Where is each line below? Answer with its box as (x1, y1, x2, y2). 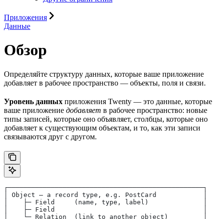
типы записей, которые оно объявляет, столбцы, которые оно (4, 114, 208, 123)
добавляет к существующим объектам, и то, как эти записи (4, 123, 200, 132)
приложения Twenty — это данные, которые (63, 97, 212, 106)
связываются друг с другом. (4, 132, 97, 141)
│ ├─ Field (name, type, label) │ (4, 198, 207, 206)
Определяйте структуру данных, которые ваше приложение (4, 69, 204, 78)
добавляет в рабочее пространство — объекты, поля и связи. (4, 78, 206, 87)
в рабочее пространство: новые (101, 106, 207, 114)
